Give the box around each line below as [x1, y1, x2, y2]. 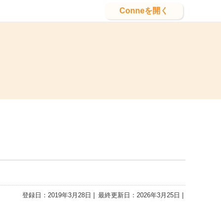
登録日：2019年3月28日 [22, 191, 91, 199]
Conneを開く [119, 6, 168, 15]
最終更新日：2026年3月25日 [98, 191, 181, 199]
